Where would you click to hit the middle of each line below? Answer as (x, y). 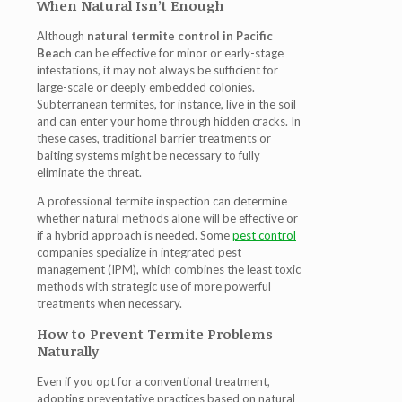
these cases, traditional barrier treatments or (154, 139)
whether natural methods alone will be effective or (167, 218)
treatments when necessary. (109, 304)
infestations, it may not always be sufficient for (157, 70)
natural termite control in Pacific (180, 36)
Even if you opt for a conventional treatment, (153, 382)
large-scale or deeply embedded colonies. (146, 87)
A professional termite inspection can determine (162, 201)
